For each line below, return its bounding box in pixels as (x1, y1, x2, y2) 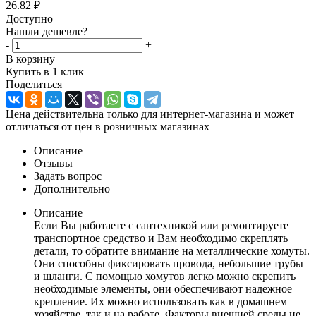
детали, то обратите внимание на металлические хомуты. (34, 244, 310, 257)
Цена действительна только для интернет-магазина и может (6, 107, 294, 120)
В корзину (6, 52, 55, 65)
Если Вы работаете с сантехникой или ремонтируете (34, 219, 288, 231)
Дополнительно (34, 182, 110, 195)
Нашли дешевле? (6, 25, 87, 37)
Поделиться (6, 78, 62, 90)
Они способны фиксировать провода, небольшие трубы (34, 257, 303, 269)
